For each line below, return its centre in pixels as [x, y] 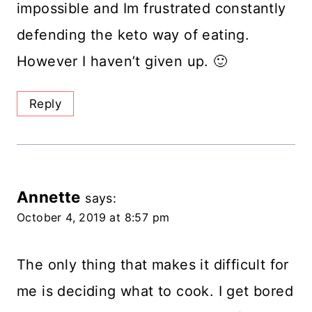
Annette [49, 197]
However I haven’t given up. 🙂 [122, 61]
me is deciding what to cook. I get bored [155, 291]
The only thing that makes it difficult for [153, 265]
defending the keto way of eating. [133, 34]
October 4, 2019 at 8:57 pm [93, 218]
